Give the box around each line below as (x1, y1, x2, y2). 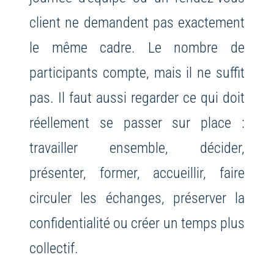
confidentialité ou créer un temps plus (29, 214, 245, 232)
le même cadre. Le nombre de (29, 39, 245, 57)
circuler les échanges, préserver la (29, 189, 245, 207)
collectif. (29, 239, 78, 257)
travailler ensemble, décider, (29, 139, 245, 157)
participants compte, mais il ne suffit (29, 64, 245, 82)
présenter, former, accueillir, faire (29, 164, 245, 182)
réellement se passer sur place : (29, 114, 245, 132)
